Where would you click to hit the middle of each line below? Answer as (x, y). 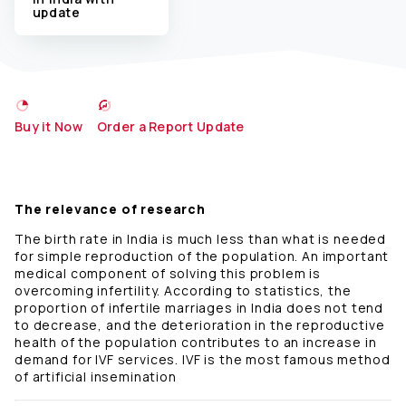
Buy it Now (48, 127)
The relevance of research (110, 209)
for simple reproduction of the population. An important (202, 256)
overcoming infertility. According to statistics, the (183, 291)
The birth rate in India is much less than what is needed (201, 239)
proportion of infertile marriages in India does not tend (199, 308)
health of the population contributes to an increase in (196, 343)
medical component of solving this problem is (168, 274)
